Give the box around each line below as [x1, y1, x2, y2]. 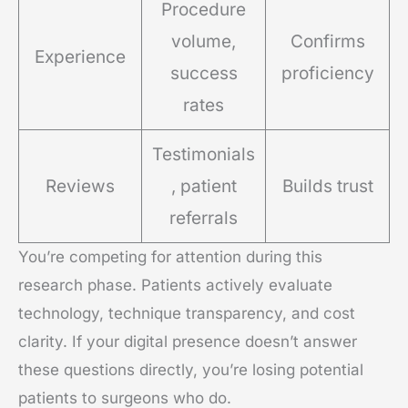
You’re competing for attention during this [18, 248, 322, 267]
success [169, 63, 238, 85]
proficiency [280, 63, 374, 85]
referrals [169, 208, 238, 229]
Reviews [46, 176, 115, 198]
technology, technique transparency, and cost [18, 304, 355, 323]
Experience [35, 46, 126, 68]
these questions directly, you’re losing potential [18, 361, 363, 380]
